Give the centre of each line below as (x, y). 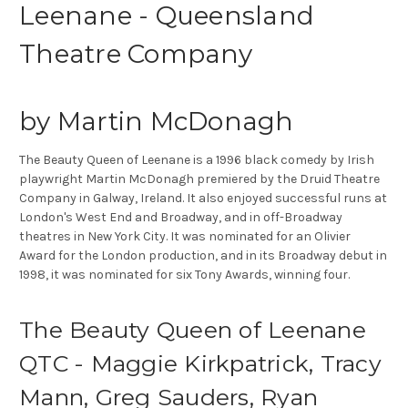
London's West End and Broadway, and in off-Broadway (181, 218)
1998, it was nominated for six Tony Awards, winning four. (184, 275)
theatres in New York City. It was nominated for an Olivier (185, 237)
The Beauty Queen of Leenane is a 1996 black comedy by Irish (197, 160)
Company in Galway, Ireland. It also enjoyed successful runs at (203, 199)
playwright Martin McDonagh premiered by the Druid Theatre (199, 179)
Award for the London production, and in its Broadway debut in (203, 256)
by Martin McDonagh (157, 122)
